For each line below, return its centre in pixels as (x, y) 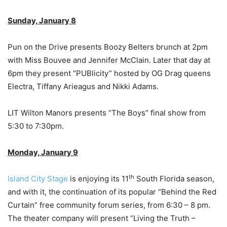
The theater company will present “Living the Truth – (102, 218)
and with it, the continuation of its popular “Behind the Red (112, 192)
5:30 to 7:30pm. (36, 126)
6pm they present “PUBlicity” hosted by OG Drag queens (109, 73)
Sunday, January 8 (42, 21)
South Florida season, (174, 179)
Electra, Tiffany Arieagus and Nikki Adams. (83, 87)
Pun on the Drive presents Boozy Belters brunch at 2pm (108, 47)
